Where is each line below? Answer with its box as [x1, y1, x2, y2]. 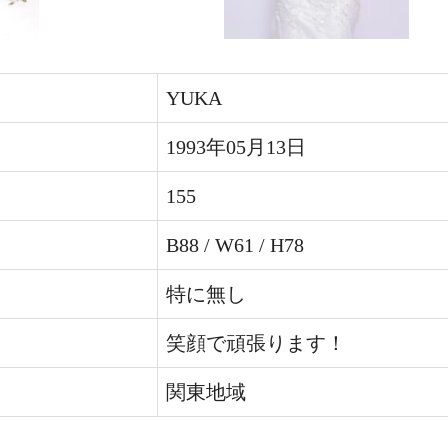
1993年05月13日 [166, 135, 306, 158]
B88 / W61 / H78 [166, 233, 304, 256]
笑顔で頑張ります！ [166, 331, 346, 354]
